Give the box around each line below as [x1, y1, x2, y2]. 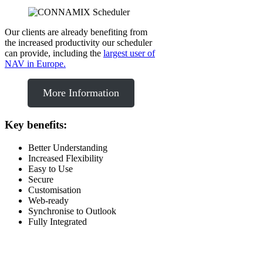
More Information [42, 87, 119, 99]
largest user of [103, 48, 155, 59]
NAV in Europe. [5, 59, 66, 69]
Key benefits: [5, 118, 67, 131]
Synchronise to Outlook [28, 205, 116, 216]
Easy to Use [28, 163, 73, 174]
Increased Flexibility [28, 153, 103, 163]
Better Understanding [28, 142, 107, 153]
